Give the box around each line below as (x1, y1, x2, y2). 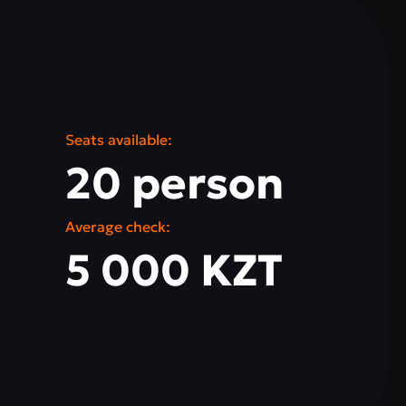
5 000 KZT (64, 243, 283, 297)
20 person (64, 156, 284, 210)
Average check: (64, 217, 170, 236)
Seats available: (64, 130, 172, 149)
